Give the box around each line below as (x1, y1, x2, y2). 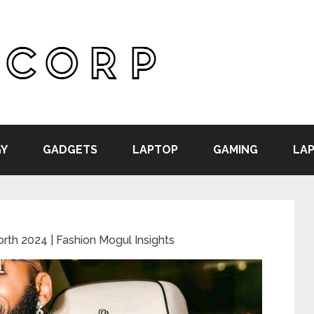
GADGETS (43, 143, 97, 156)
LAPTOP (132, 143, 178, 156)
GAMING (213, 143, 258, 156)
